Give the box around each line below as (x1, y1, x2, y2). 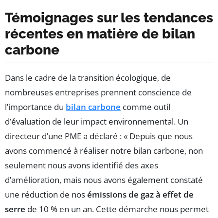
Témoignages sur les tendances (5, 9, 213, 26)
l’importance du (5, 101, 66, 112)
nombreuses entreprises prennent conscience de (5, 86, 192, 98)
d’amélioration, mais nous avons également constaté (5, 174, 203, 185)
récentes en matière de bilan (5, 25, 195, 42)
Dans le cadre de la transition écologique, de (5, 72, 171, 83)
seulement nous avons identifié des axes (5, 159, 158, 171)
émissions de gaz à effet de (87, 188, 194, 200)
